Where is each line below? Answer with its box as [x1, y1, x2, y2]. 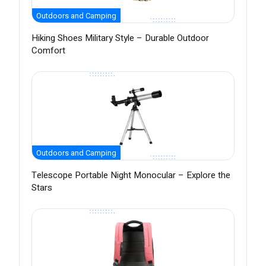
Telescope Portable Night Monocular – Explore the [31, 169, 230, 182]
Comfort [31, 44, 65, 58]
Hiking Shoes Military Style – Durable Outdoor [31, 31, 209, 45]
